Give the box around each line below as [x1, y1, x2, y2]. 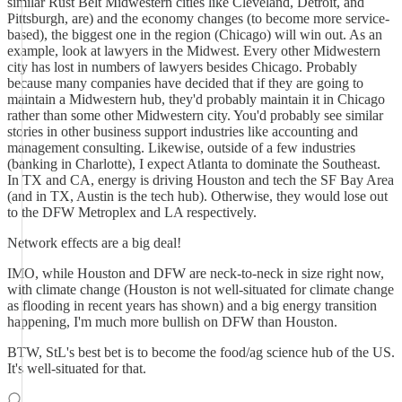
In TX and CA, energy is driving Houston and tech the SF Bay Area [7, 172, 394, 188]
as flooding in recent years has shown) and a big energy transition [7, 298, 377, 313]
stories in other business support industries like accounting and [7, 124, 358, 139]
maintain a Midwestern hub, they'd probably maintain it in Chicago [7, 92, 385, 107]
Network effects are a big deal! [7, 235, 181, 250]
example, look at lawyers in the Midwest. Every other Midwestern [7, 43, 380, 58]
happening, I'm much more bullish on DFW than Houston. [7, 314, 337, 329]
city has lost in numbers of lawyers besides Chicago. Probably [7, 59, 357, 74]
